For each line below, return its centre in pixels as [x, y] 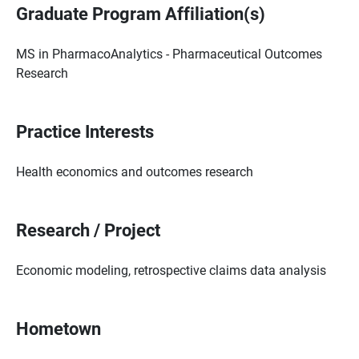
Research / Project [88, 230]
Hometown [58, 328]
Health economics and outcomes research [135, 171]
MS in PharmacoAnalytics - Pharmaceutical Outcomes [169, 53]
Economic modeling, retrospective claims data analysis [171, 270]
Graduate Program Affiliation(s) [141, 13]
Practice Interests [85, 131]
